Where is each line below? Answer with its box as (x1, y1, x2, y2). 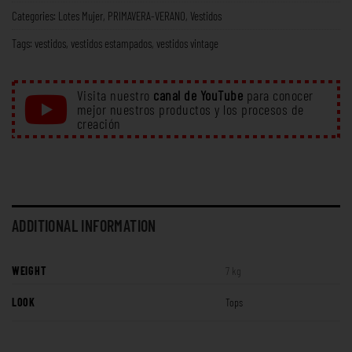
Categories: (12, 8, 58, 23)
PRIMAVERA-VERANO (108, 8, 185, 23)
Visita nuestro (76, 86, 153, 104)
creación (76, 114, 121, 132)
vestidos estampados (71, 35, 152, 50)
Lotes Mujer (58, 8, 103, 23)
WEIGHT (12, 263, 47, 277)
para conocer (243, 86, 313, 104)
